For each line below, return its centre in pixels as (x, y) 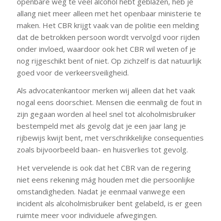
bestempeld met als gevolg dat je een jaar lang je (101, 126)
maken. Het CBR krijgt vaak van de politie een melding (108, 25)
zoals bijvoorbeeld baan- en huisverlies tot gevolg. (102, 150)
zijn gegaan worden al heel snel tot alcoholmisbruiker (106, 114)
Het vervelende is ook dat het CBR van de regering (104, 168)
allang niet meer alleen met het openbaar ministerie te (109, 13)
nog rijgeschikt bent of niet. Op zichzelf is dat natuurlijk (109, 60)
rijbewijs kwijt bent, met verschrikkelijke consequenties (110, 138)
